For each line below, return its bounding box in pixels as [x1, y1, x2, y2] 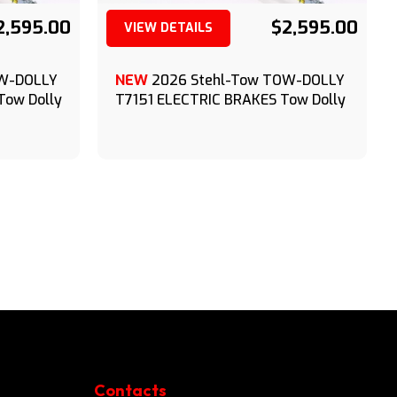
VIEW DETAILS [124, 19, 213, 36]
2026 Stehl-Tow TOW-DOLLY [152, 71, 345, 90]
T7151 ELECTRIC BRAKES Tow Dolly [115, 90, 346, 109]
